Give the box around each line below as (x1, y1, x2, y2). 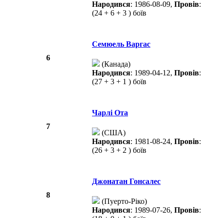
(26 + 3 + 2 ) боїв (92, 146, 146, 155)
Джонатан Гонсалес (92, 177, 161, 186)
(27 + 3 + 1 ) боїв (92, 77, 146, 86)
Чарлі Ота (92, 109, 128, 117)
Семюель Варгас (92, 40, 150, 49)
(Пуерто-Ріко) (100, 197, 147, 206)
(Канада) (100, 60, 130, 69)
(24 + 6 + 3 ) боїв (92, 9, 146, 18)
